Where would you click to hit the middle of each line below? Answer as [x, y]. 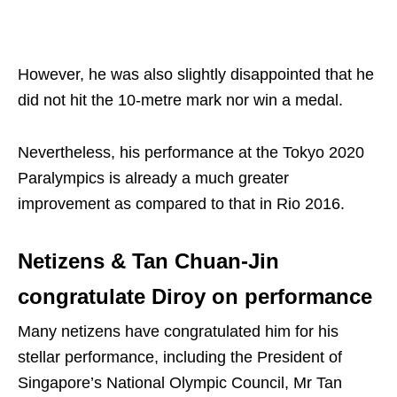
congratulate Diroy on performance [195, 296]
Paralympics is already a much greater [153, 178]
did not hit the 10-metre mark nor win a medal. [180, 100]
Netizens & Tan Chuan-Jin [148, 261]
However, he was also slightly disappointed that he [196, 74]
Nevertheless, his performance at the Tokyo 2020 [191, 152]
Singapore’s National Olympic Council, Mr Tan [180, 382]
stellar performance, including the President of [180, 357]
